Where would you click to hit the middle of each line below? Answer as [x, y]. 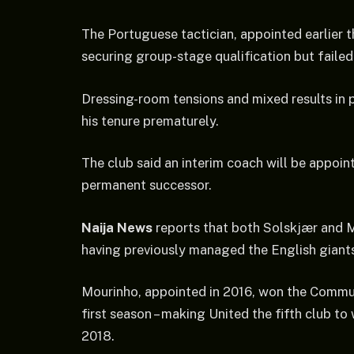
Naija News [117, 227]
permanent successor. [147, 185]
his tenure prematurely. [150, 121]
